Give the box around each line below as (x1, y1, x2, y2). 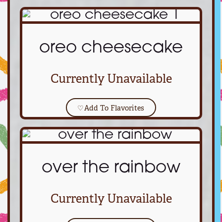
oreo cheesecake (39, 40, 183, 57)
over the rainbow (42, 160, 180, 177)
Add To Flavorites (84, 103, 145, 112)
